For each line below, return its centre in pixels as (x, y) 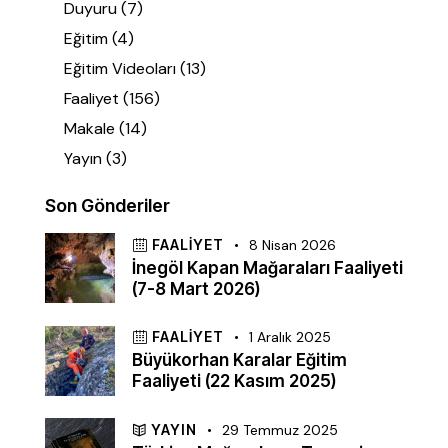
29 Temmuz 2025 (280, 429)
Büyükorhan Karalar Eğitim (239, 360)
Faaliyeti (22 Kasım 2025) (234, 381)
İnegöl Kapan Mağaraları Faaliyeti (267, 267)
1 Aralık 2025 (290, 337)
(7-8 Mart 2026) (196, 288)
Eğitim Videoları (120, 69)
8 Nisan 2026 (293, 244)
